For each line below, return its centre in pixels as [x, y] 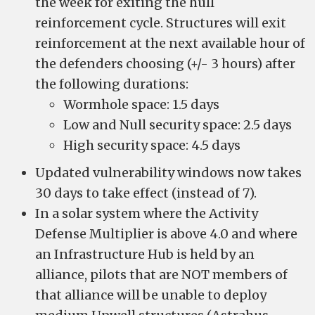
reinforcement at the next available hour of [170, 43]
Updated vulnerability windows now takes [168, 173]
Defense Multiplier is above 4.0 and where [166, 234]
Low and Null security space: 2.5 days [178, 125]
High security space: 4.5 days [152, 145]
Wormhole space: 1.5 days [141, 104]
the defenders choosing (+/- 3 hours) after [165, 64]
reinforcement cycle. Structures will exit [161, 23]
